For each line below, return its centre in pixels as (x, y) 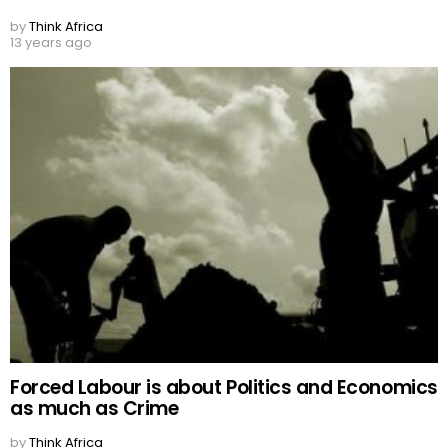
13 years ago (51, 43)
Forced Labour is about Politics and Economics (224, 387)
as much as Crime (94, 408)
